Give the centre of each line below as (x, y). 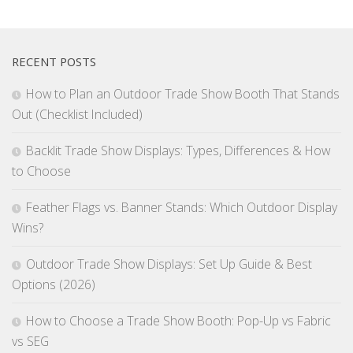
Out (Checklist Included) (77, 115)
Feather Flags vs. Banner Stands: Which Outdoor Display (182, 208)
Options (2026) (54, 285)
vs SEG (30, 342)
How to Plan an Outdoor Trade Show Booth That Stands (183, 94)
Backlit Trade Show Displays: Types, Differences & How (178, 151)
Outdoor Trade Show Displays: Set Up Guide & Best (169, 264)
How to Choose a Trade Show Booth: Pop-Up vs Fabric (178, 321)
